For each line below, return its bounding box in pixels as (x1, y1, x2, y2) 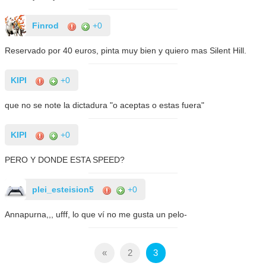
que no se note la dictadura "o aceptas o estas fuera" (5, 100, 205, 110)
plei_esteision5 (32, 185, 94, 195)
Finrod (32, 21, 59, 31)
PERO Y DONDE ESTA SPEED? (5, 155, 125, 165)
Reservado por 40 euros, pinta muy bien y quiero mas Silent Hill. (5, 46, 247, 56)
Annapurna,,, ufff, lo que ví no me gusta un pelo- (5, 210, 188, 220)
